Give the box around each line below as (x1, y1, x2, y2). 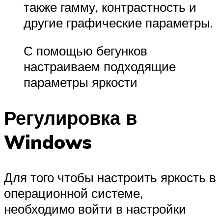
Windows (4, 130, 92, 154)
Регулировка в (4, 106, 137, 130)
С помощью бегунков (24, 43, 147, 59)
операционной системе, (4, 185, 143, 201)
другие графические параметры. (24, 14, 213, 30)
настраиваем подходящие (24, 58, 176, 75)
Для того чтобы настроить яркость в (4, 169, 216, 185)
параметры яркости (24, 74, 137, 90)
